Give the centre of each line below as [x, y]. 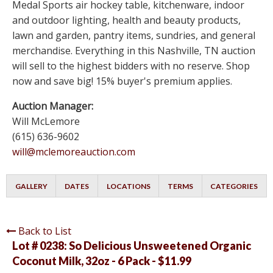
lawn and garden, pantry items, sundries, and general [134, 36]
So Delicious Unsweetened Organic [160, 246]
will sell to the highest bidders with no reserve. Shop [131, 66]
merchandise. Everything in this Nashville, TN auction [134, 51]
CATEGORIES [234, 186]
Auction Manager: [53, 106]
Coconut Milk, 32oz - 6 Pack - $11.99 [102, 261]
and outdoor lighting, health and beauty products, [126, 20]
